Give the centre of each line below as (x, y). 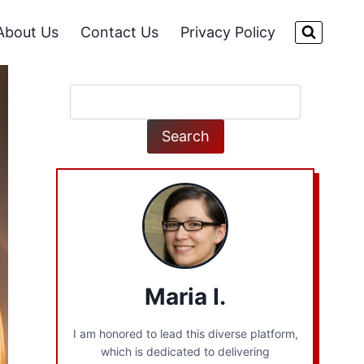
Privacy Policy (228, 32)
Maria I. (186, 296)
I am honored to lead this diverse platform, (185, 333)
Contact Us (120, 32)
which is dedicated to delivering (186, 351)
